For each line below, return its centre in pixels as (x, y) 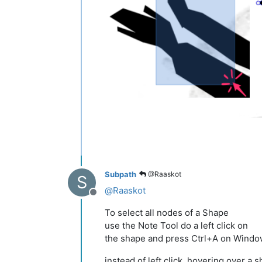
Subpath (120, 174)
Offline (107, 199)
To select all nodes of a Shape (167, 213)
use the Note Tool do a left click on (176, 226)
